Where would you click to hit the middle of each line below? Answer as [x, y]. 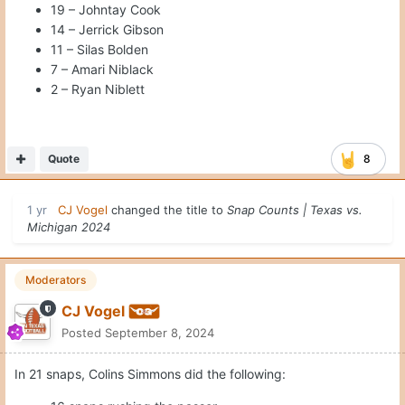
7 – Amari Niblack [102, 70]
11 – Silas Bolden [99, 50]
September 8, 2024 [160, 333]
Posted [83, 333]
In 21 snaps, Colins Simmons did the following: [150, 374]
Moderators [56, 280]
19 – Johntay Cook [106, 10]
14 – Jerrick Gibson [107, 30]
